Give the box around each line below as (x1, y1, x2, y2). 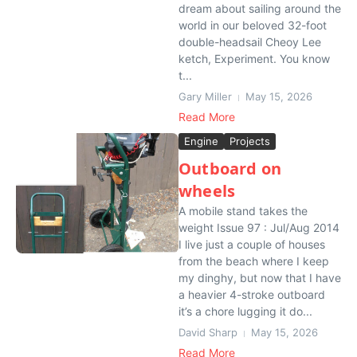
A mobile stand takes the (178, 204, 308, 218)
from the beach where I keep (178, 254, 329, 268)
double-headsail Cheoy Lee (178, 35, 321, 49)
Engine (184, 135, 218, 147)
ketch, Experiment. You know (178, 52, 330, 65)
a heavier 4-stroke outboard (178, 288, 325, 301)
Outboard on (178, 158, 282, 179)
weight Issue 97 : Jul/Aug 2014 (178, 221, 339, 234)
